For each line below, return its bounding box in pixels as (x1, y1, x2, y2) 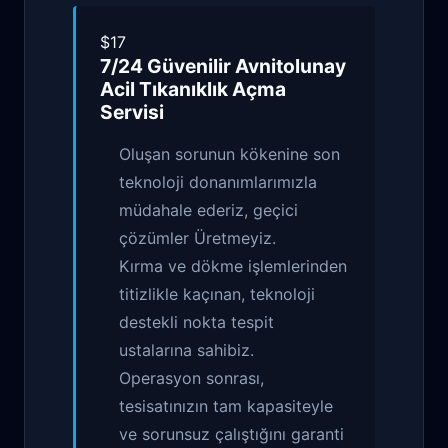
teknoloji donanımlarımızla (119, 172, 318, 192)
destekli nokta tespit (119, 312, 275, 332)
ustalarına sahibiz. (119, 340, 255, 360)
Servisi (100, 100, 164, 124)
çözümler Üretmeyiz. (119, 228, 277, 248)
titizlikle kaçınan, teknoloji (119, 284, 316, 304)
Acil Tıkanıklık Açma (100, 77, 286, 101)
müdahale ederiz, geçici (119, 200, 299, 220)
